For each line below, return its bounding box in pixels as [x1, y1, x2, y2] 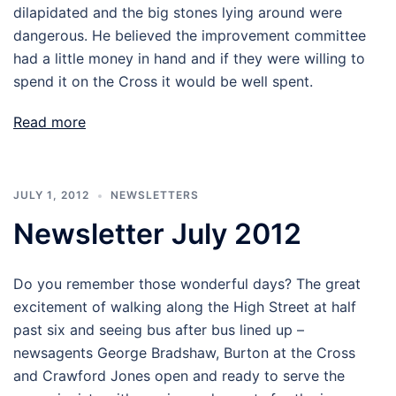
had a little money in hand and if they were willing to [13, 49, 365, 67]
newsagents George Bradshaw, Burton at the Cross [13, 344, 355, 362]
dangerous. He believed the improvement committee [13, 27, 366, 44]
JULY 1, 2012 [13, 188, 89, 202]
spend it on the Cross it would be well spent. [13, 72, 313, 90]
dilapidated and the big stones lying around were [13, 4, 342, 21]
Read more [13, 113, 86, 131]
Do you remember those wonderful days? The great [13, 275, 361, 293]
